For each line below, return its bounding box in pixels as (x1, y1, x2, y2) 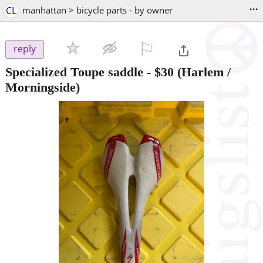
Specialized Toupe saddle (5, 64, 143, 79)
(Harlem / (174, 64, 231, 79)
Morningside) (5, 79, 80, 95)
